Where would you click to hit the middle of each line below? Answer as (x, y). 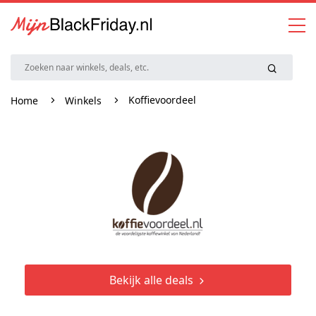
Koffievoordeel (162, 99)
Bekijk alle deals (152, 280)
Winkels (83, 100)
